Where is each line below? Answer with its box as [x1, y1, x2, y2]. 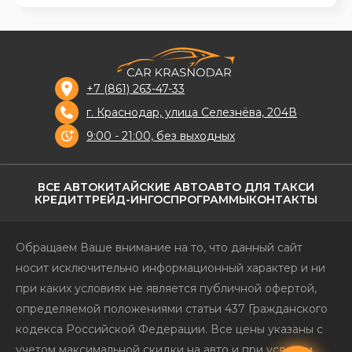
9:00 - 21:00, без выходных [86, 129, 235, 144]
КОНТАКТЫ [249, 192, 317, 207]
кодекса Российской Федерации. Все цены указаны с [16, 322, 323, 337]
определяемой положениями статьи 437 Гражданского [16, 302, 328, 317]
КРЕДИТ [35, 192, 84, 207]
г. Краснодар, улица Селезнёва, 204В [86, 105, 297, 120]
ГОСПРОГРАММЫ [148, 192, 249, 207]
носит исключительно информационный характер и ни [16, 261, 325, 276]
